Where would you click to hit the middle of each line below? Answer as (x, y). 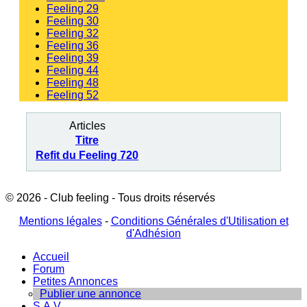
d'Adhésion (153, 234)
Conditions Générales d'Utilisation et (199, 221)
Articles (87, 126)
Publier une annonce (90, 294)
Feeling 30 (73, 21)
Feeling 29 (73, 9)
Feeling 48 (73, 83)
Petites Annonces (75, 282)
